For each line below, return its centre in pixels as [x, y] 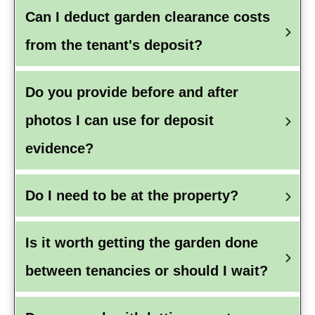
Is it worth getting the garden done [142, 243]
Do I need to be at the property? [132, 196]
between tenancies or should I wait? [147, 271]
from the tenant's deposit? [114, 45]
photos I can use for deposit [120, 121]
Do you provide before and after [132, 92]
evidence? [59, 149]
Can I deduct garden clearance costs [148, 17]
